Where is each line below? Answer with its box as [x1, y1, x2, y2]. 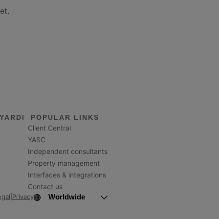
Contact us [27, 182, 63, 191]
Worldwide [48, 193, 85, 201]
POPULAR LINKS [30, 113, 99, 122]
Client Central [27, 124, 71, 132]
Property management [27, 159, 100, 168]
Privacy [12, 193, 34, 201]
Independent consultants [27, 147, 108, 156]
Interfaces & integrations [27, 171, 106, 179]
